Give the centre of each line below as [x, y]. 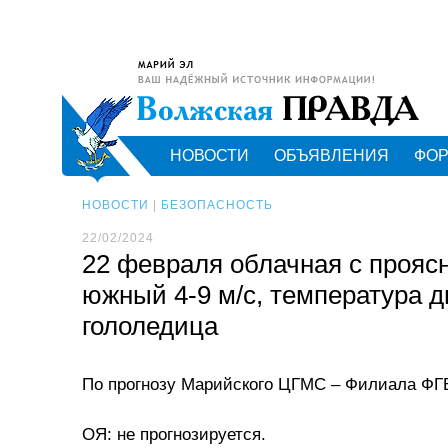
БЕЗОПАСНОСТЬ [217, 205]
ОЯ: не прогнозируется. [174, 434]
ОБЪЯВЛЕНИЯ [331, 155]
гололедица [150, 326]
